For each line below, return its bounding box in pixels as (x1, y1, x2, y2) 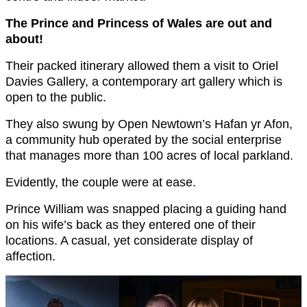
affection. (5, 249, 56, 264)
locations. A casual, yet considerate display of (5, 234, 253, 248)
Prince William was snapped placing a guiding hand (5, 202, 286, 217)
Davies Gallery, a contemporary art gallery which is (5, 75, 282, 89)
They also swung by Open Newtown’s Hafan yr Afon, (5, 117, 293, 132)
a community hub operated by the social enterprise (5, 133, 282, 147)
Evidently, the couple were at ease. (5, 175, 196, 190)
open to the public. (5, 90, 106, 105)
